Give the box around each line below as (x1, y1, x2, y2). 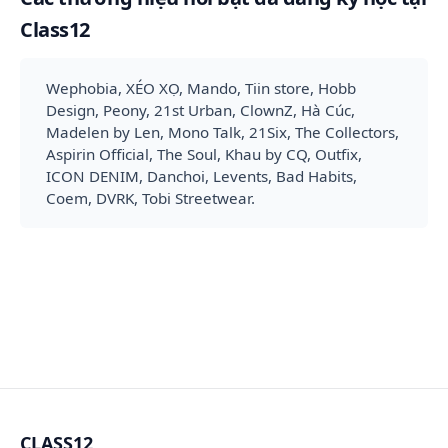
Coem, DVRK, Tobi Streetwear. (45, 187, 255, 208)
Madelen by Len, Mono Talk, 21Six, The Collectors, (45, 121, 399, 142)
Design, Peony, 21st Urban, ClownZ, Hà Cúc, (45, 99, 355, 120)
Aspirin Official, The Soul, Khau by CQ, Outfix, (45, 143, 362, 164)
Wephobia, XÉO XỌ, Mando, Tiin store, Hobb (45, 77, 356, 98)
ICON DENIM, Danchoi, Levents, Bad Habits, (45, 165, 357, 186)
